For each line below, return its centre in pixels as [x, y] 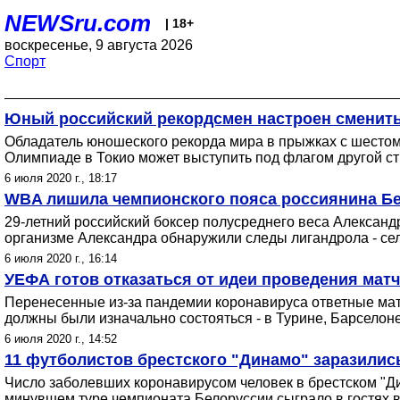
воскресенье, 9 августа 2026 [99, 45]
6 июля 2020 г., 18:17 [61, 178]
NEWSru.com [78, 23]
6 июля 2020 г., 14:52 [61, 339]
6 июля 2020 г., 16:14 [61, 258]
